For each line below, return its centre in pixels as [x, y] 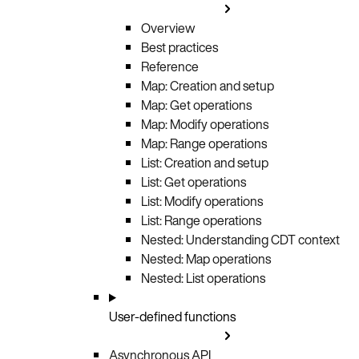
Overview [168, 28]
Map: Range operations [204, 143]
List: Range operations [201, 220]
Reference [170, 66]
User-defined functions [172, 316]
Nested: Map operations [206, 258]
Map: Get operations [196, 105]
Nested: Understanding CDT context [240, 239]
